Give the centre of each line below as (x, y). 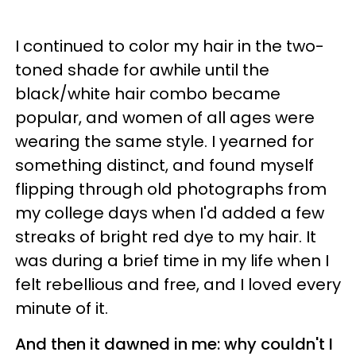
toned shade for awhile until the (142, 70)
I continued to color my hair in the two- (170, 46)
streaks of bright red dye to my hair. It (166, 237)
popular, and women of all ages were (165, 118)
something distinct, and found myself (164, 166)
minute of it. (62, 309)
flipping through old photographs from (171, 190)
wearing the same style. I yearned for (164, 142)
